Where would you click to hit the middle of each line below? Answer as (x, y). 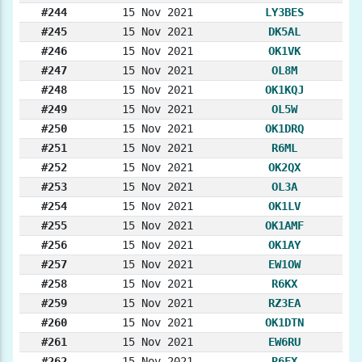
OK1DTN (284, 323)
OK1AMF (284, 226)
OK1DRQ (284, 129)
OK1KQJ (284, 90)
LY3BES (284, 13)
